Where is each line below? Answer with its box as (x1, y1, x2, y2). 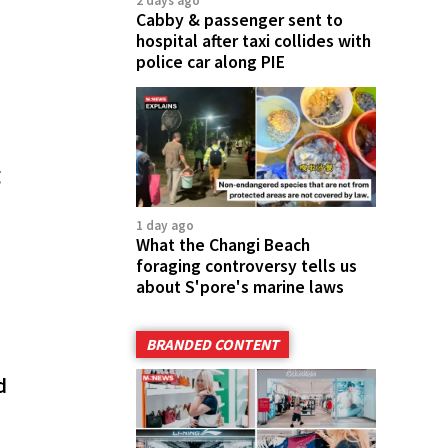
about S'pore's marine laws (136, 276, 344, 298)
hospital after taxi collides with (136, 30, 371, 52)
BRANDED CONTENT (146, 335, 279, 354)
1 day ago (136, 217, 194, 234)
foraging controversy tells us (136, 255, 357, 277)
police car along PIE (136, 51, 285, 73)
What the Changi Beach (136, 234, 310, 256)
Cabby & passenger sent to (136, 9, 343, 31)
